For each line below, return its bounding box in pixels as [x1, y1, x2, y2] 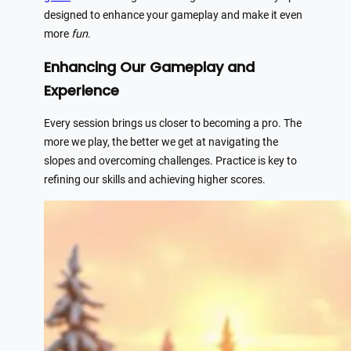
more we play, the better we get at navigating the [44, 136, 278, 150]
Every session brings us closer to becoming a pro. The [44, 117, 302, 131]
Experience [44, 81, 119, 101]
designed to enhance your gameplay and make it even [44, 9, 302, 23]
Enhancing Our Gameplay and [44, 57, 255, 78]
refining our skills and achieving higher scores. [44, 173, 266, 187]
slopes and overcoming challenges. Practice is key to [44, 154, 297, 168]
